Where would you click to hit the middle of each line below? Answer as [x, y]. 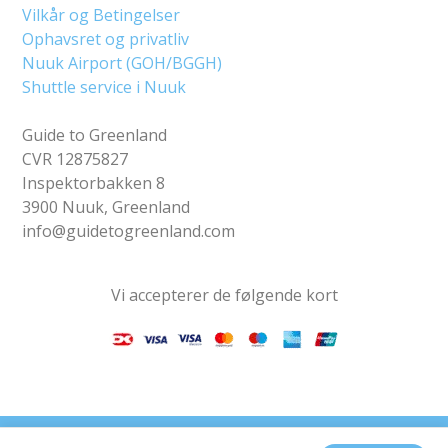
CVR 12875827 [75, 158]
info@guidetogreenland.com [129, 230]
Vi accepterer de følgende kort [224, 294]
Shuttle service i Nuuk [104, 86]
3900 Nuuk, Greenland [106, 206]
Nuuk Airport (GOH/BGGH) [122, 62]
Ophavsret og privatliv [106, 38]
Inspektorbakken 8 [94, 182]
